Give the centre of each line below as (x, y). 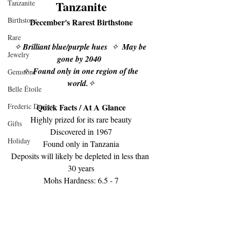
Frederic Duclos (30, 106)
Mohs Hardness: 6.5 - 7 (81, 180)
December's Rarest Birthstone (81, 22)
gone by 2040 (81, 59)
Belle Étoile (25, 89)
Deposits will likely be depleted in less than (81, 156)
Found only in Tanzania (81, 144)
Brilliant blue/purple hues (65, 47)
